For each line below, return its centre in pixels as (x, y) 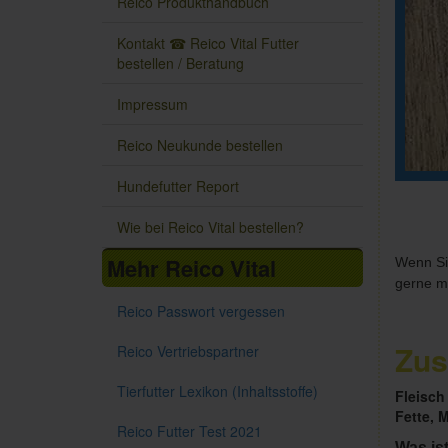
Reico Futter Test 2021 (189, 431)
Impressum (152, 104)
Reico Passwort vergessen (201, 311)
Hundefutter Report (178, 186)
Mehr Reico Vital (191, 268)
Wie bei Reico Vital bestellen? (210, 227)
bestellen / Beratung (180, 63)
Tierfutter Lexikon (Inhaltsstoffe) (217, 391)
